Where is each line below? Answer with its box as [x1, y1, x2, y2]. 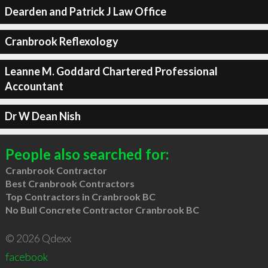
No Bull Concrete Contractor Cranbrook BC [5, 203, 199, 215]
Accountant [4, 80, 63, 93]
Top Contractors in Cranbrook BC [5, 190, 156, 202]
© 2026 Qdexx [5, 231, 71, 245]
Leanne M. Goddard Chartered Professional [4, 65, 218, 78]
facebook [5, 249, 48, 263]
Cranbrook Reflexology [4, 35, 118, 48]
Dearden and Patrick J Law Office [4, 5, 166, 18]
